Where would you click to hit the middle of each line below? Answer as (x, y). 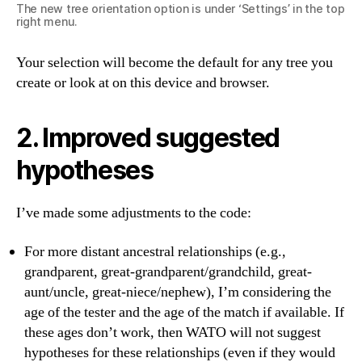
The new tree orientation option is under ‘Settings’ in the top (181, 9)
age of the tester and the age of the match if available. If (184, 312)
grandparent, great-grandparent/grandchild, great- (168, 271)
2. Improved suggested (148, 138)
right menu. (47, 22)
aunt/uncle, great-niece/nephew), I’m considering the (178, 292)
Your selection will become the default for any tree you (175, 63)
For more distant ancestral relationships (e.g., (155, 251)
